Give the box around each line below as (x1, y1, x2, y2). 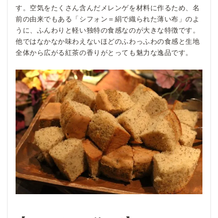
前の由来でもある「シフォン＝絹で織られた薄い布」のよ (16, 15, 200, 23)
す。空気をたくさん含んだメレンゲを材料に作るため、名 (16, 3, 200, 12)
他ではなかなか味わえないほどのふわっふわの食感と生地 (16, 37, 200, 45)
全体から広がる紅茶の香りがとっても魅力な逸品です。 (16, 48, 193, 56)
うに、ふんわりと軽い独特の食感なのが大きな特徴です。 (16, 26, 200, 34)
